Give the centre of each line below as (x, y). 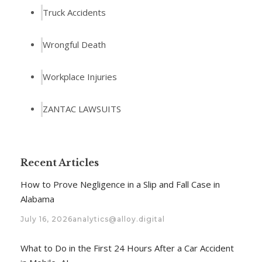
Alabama (37, 199)
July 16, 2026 (46, 219)
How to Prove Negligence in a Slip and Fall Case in (120, 185)
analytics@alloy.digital (119, 219)
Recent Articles (60, 163)
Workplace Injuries (80, 77)
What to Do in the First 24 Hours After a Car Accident (127, 248)
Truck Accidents (74, 13)
